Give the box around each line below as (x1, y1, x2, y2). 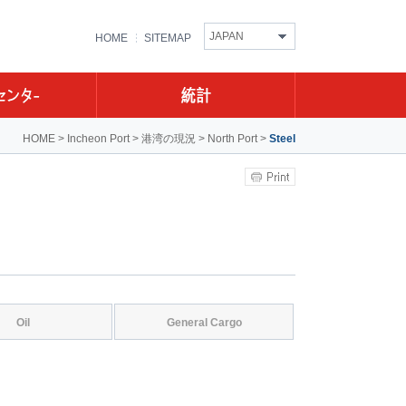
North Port (208, 132, 257, 145)
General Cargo (166, 316, 242, 329)
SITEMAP (144, 32, 191, 44)
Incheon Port (67, 132, 130, 145)
